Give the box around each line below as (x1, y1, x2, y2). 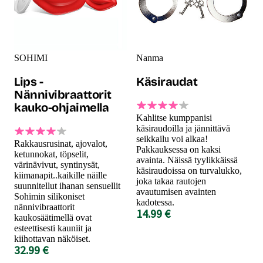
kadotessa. (136, 197, 174, 207)
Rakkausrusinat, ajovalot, (14, 138, 107, 149)
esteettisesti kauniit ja (14, 222, 92, 233)
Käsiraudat (136, 74, 197, 89)
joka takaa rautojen (136, 176, 206, 186)
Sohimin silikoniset (14, 191, 85, 201)
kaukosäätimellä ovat (14, 212, 92, 222)
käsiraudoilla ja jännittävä (136, 123, 230, 133)
